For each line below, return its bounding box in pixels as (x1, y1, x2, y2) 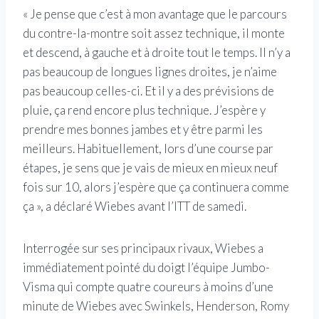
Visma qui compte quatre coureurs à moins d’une (23, 278, 273, 294)
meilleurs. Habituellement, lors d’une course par (23, 140, 273, 156)
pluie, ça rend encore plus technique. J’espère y (23, 102, 266, 117)
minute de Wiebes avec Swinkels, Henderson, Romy (23, 298, 289, 313)
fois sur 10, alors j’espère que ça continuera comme (23, 179, 289, 194)
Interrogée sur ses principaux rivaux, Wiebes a (23, 240, 263, 256)
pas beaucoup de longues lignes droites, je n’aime (23, 63, 277, 79)
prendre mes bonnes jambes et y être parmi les (23, 121, 263, 137)
